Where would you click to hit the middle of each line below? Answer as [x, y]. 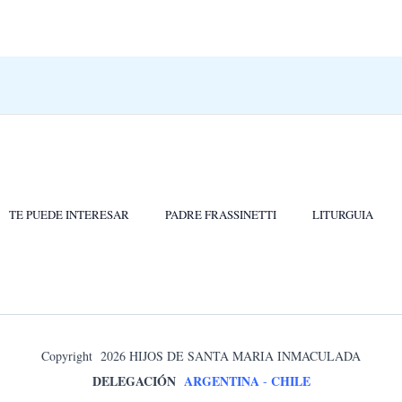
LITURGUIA [343, 214]
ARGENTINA [221, 381]
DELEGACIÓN [138, 381]
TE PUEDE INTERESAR [69, 214]
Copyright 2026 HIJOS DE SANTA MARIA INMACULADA [201, 356]
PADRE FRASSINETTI [221, 214]
